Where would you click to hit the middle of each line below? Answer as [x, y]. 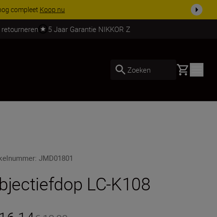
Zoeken [139, 70]
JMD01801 [56, 158]
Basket [187, 68]
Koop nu [52, 9]
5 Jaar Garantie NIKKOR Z [89, 29]
